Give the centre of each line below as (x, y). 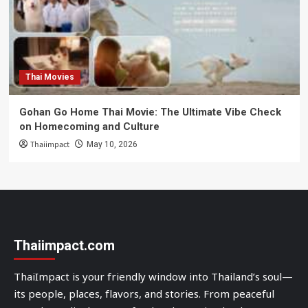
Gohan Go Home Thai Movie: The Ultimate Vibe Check (150, 112)
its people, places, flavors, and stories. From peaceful (144, 294)
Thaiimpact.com (64, 245)
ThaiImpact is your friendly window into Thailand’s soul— (153, 277)
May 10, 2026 (112, 144)
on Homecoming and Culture (89, 126)
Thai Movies (49, 77)
